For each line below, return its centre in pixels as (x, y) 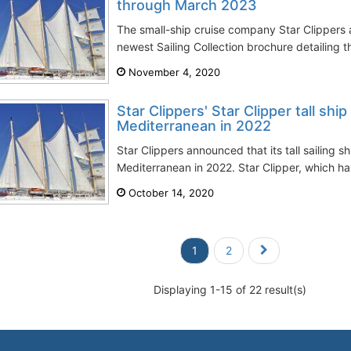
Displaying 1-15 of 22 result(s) (230, 289)
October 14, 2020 (170, 193)
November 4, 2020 (173, 72)
